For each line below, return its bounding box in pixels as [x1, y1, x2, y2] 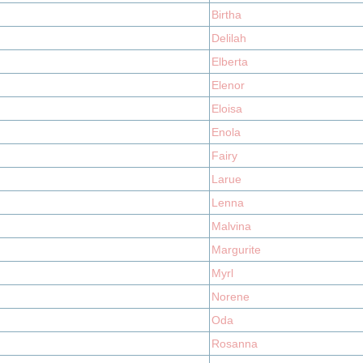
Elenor [211, 79, 245, 92]
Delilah [211, 32, 246, 45]
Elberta [211, 55, 248, 68]
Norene [211, 290, 250, 303]
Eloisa [211, 102, 242, 115]
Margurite [211, 243, 261, 256]
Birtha [211, 8, 241, 21]
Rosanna [211, 337, 258, 350]
